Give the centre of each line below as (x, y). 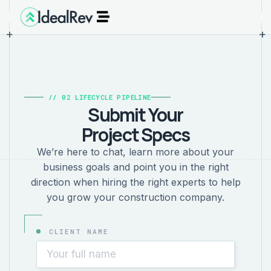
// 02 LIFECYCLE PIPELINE (100, 97)
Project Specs (135, 135)
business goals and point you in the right (135, 167)
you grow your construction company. (135, 198)
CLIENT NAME (76, 232)
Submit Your (135, 115)
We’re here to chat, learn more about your (135, 152)
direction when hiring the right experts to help (135, 182)
